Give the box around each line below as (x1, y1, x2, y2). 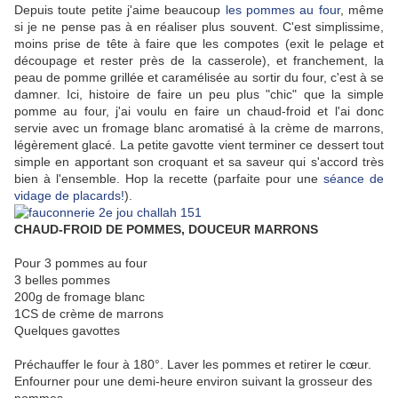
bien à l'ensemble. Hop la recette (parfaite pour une (14, 171, 323, 187)
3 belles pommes (14, 273, 110, 288)
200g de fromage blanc (14, 290, 145, 305)
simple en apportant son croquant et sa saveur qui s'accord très (14, 155, 384, 170)
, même (339, 3, 385, 18)
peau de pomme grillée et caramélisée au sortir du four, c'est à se (14, 70, 384, 85)
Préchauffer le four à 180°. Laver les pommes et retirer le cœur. (14, 357, 371, 372)
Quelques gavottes (14, 323, 120, 338)
